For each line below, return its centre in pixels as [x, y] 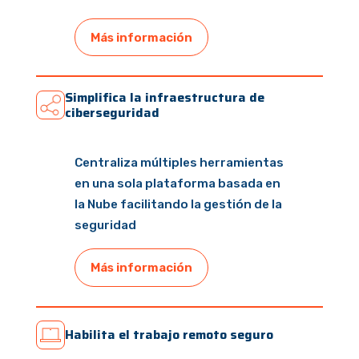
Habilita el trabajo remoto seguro [169, 335]
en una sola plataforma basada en [177, 184]
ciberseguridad [112, 113]
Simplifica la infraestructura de [164, 98]
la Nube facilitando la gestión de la [178, 205]
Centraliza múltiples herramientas [179, 163]
